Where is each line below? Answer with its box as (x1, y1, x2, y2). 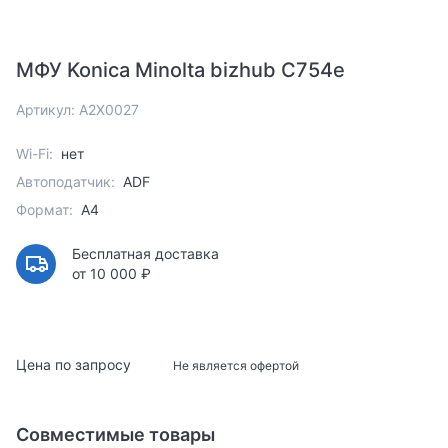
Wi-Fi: (16, 145, 53, 163)
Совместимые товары (16, 424, 215, 446)
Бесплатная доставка (72, 245, 219, 263)
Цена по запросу (16, 356, 135, 374)
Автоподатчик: (16, 173, 115, 191)
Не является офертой (172, 358, 299, 374)
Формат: (16, 201, 73, 219)
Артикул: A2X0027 (16, 101, 139, 119)
